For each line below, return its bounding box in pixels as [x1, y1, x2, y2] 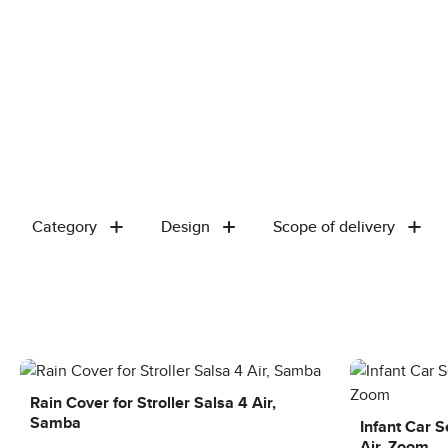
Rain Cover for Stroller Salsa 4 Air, [30, 391, 277, 415]
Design [160, 215, 210, 238]
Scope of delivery [273, 215, 395, 238]
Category [32, 215, 97, 238]
